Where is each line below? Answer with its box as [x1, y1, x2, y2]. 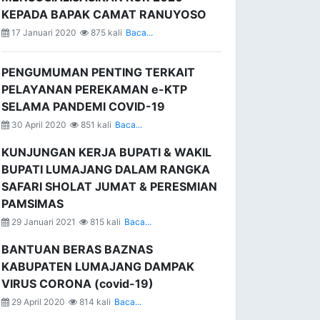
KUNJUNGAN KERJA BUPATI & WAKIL [1, 145, 211, 159]
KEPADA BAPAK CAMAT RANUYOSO [1, 7, 206, 21]
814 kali [77, 296, 111, 307]
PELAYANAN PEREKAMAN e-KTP [1, 82, 187, 96]
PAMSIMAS [1, 196, 64, 211]
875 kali [89, 27, 122, 38]
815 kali [88, 216, 121, 227]
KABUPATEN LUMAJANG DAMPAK [1, 259, 194, 274]
